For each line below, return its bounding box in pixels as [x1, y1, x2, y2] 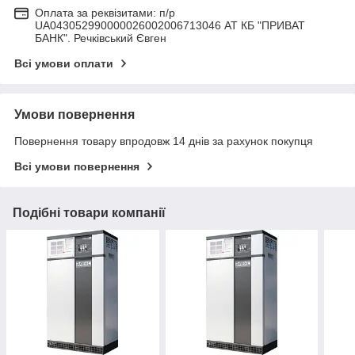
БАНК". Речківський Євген [35, 31, 166, 44]
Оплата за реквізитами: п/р [35, 6, 175, 19]
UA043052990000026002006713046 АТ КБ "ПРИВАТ [35, 18, 305, 32]
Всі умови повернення [14, 159, 139, 173]
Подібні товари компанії [13, 205, 166, 219]
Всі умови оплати [14, 56, 113, 70]
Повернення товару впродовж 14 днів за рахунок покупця [14, 134, 313, 147]
